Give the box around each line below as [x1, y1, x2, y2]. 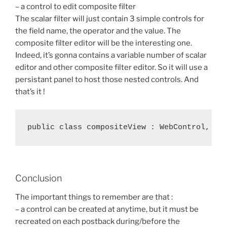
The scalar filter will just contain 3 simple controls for [15, 14, 204, 24]
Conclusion [15, 172, 62, 183]
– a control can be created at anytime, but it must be [15, 205, 199, 214]
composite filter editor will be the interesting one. [15, 39, 192, 48]
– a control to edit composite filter [15, 2, 136, 12]
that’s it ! [15, 87, 45, 97]
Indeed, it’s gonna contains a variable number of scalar [15, 51, 207, 60]
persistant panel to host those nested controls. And [15, 75, 199, 85]
